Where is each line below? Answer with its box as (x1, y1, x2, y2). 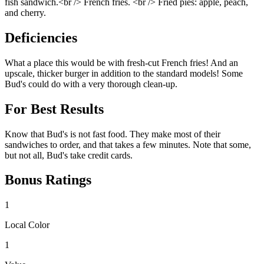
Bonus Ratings (5, 172, 91, 188)
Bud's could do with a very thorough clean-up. (5, 78, 177, 89)
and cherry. (5, 7, 46, 18)
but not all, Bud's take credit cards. (5, 150, 133, 160)
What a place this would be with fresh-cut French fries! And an (5, 57, 238, 68)
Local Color (5, 220, 49, 230)
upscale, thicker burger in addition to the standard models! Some (5, 68, 243, 78)
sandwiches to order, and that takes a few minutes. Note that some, (5, 139, 251, 150)
